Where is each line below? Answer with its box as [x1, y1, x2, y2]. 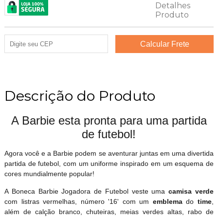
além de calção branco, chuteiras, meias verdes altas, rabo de [4, 208, 214, 216]
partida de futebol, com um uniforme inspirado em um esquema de [4, 160, 214, 168]
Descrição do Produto [4, 87, 155, 105]
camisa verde [168, 187, 214, 196]
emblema [152, 198, 186, 206]
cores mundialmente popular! [4, 170, 94, 178]
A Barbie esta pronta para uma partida [11, 114, 207, 127]
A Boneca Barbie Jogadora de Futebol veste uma [4, 187, 169, 196]
